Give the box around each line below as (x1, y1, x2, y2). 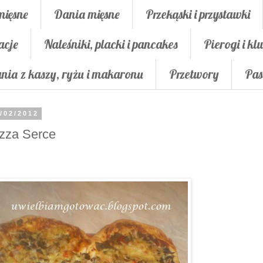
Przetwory (169, 66, 219, 82)
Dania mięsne (54, 6, 120, 22)
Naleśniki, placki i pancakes (44, 36, 178, 52)
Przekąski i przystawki (146, 6, 250, 22)
